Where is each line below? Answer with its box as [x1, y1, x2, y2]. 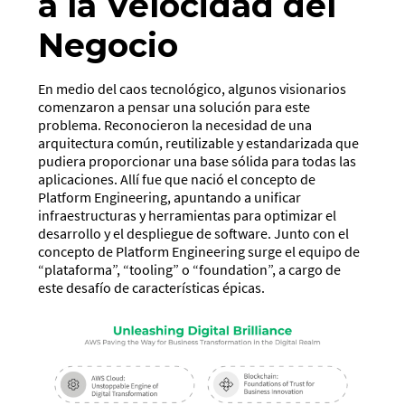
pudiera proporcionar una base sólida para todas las [38, 152, 357, 171]
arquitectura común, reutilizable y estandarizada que [38, 134, 360, 153]
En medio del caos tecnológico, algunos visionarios [38, 80, 347, 99]
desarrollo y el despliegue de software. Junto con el [38, 224, 350, 243]
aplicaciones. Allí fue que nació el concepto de [38, 170, 316, 189]
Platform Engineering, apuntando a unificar [38, 188, 302, 207]
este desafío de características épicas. [38, 278, 266, 297]
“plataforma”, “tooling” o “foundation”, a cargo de [38, 260, 342, 279]
